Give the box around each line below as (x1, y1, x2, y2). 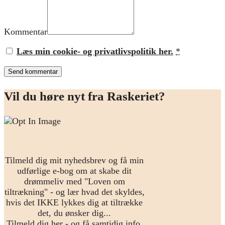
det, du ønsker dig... (38, 207, 111, 218)
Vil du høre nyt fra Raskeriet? (4, 89, 165, 103)
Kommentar (4, 26, 47, 37)
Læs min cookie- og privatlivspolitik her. (17, 46, 173, 56)
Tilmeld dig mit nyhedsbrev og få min (5, 155, 144, 165)
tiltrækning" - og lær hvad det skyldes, (4, 186, 145, 197)
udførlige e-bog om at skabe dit (17, 165, 132, 176)
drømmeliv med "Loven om (24, 176, 125, 186)
